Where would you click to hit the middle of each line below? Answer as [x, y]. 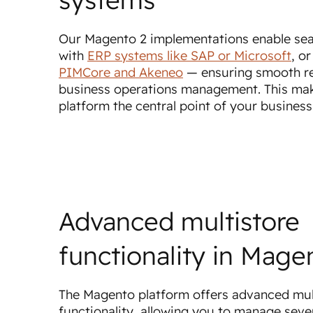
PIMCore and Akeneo [121, 72]
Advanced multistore [179, 221]
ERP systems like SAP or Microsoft [189, 56]
